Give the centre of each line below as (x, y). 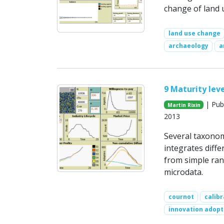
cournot (181, 196)
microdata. (183, 172)
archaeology (188, 46)
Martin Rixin (184, 105)
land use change (194, 33)
